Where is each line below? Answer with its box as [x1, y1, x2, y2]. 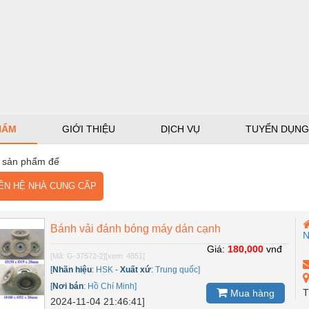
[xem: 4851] [106, 251, 146, 260]
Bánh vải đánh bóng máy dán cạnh [50, 222, 221, 235]
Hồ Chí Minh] [88, 281, 137, 291]
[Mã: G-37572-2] [50, 251, 106, 260]
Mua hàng [228, 288, 275, 299]
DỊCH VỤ [161, 123, 200, 134]
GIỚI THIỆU [62, 123, 115, 134]
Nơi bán [52, 281, 84, 291]
